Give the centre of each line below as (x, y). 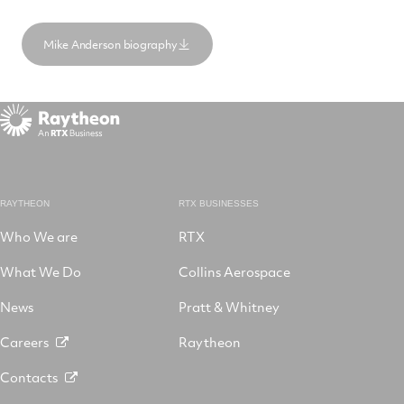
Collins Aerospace (234, 271)
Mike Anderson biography (110, 44)
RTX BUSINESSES (219, 203)
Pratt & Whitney (229, 306)
